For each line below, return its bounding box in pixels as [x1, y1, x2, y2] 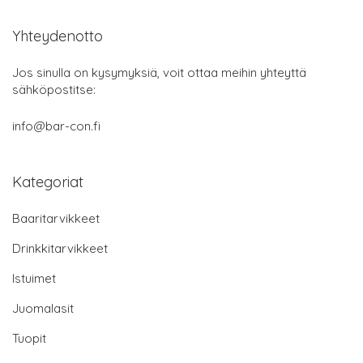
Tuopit [12, 330, 46, 346]
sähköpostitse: [12, 81, 96, 97]
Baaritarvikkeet [12, 210, 100, 226]
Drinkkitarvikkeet [12, 240, 108, 256]
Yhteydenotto [12, 26, 103, 45]
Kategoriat [12, 172, 83, 191]
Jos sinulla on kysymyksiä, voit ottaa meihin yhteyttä [12, 64, 306, 80]
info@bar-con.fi [12, 117, 100, 134]
